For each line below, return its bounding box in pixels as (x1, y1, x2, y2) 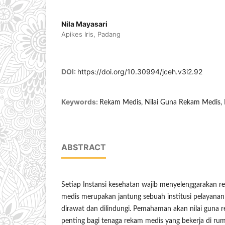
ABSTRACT (61, 142, 106, 153)
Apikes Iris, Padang (61, 30, 121, 39)
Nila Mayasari (61, 20, 107, 29)
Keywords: (61, 97, 99, 106)
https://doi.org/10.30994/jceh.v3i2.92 (77, 67, 202, 76)
